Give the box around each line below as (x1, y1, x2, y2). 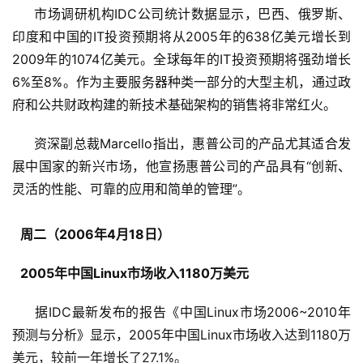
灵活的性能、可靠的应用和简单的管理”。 (12, 181, 250, 198)
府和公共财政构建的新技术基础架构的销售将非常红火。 (12, 96, 336, 113)
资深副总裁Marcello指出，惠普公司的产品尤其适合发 (12, 135, 351, 152)
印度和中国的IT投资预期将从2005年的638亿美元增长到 (12, 28, 351, 45)
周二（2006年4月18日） (20, 226, 170, 243)
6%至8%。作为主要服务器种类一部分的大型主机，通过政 (12, 74, 351, 91)
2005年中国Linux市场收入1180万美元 (20, 265, 249, 282)
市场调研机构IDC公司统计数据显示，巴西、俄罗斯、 (12, 6, 351, 23)
